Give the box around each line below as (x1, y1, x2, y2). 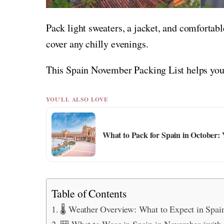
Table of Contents (51, 186, 126, 201)
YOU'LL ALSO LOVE (46, 95, 108, 104)
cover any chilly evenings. (46, 36, 148, 50)
